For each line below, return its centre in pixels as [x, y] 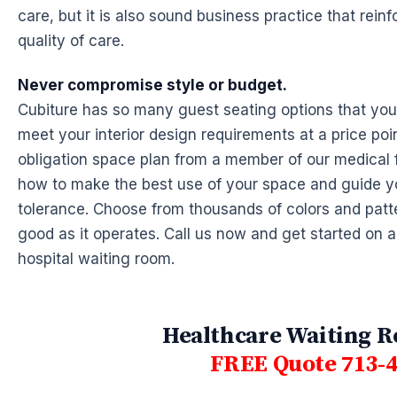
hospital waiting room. [96, 258]
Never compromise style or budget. [152, 85]
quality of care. [71, 41]
